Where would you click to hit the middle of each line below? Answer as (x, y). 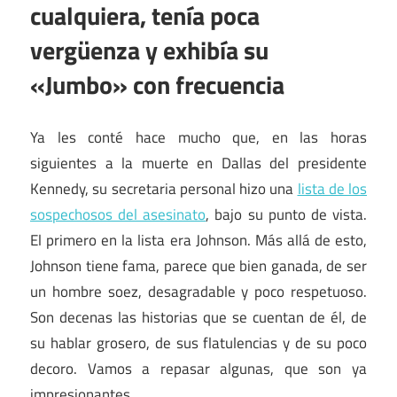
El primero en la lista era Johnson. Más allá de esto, (198, 240)
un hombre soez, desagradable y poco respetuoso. (198, 291)
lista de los (332, 188)
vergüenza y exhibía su (149, 51)
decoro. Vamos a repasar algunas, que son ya (198, 368)
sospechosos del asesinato (118, 214)
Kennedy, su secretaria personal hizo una (164, 188)
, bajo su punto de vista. (287, 214)
